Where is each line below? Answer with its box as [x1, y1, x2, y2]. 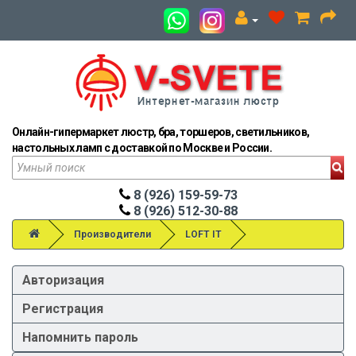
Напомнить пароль [22, 330, 138, 345]
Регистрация [22, 301, 103, 316]
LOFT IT [185, 229, 222, 240]
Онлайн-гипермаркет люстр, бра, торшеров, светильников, [12, 126, 310, 138]
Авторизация [22, 273, 104, 288]
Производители [74, 229, 151, 240]
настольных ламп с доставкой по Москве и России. [12, 141, 273, 154]
